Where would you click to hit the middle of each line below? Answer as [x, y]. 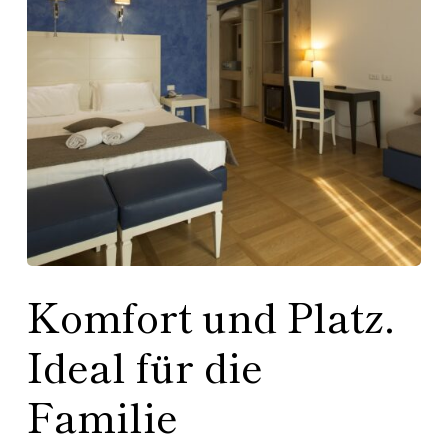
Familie [102, 416]
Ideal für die [144, 366]
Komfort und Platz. [210, 316]
